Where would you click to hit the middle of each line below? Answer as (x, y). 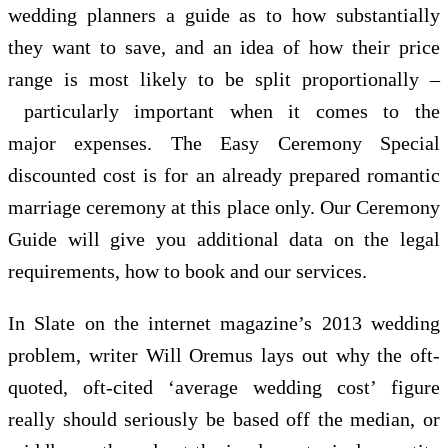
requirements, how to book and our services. (187, 270)
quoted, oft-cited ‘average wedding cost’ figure (224, 386)
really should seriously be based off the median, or (224, 418)
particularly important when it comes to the (224, 110)
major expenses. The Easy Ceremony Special (224, 142)
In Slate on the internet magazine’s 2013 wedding (224, 322)
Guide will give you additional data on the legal (224, 238)
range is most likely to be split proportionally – (224, 78)
